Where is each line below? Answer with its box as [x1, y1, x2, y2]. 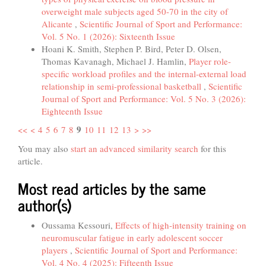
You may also [18, 142, 71, 154]
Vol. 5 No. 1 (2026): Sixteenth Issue [42, 30, 175, 42]
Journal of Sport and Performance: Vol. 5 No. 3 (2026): [42, 92, 246, 104]
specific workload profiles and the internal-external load [42, 67, 246, 80]
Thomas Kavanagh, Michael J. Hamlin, [42, 55, 189, 67]
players [42, 244, 70, 256]
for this [198, 142, 226, 154]
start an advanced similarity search [71, 142, 198, 154]
